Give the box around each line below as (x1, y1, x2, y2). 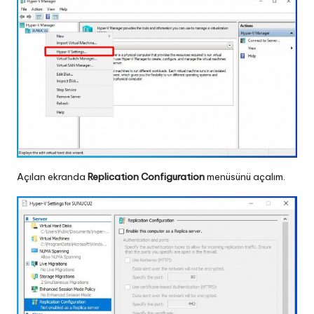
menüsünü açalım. (205, 170, 285, 183)
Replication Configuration (88, 170, 205, 183)
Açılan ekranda (17, 170, 88, 183)
